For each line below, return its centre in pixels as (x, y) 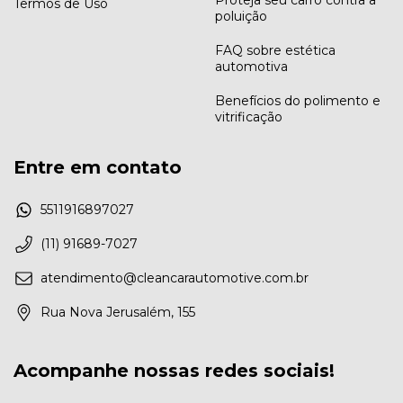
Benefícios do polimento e (298, 100)
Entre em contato (98, 167)
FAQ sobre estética (275, 50)
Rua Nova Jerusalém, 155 (118, 313)
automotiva (251, 66)
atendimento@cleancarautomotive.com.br (175, 278)
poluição (241, 16)
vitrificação (249, 116)
